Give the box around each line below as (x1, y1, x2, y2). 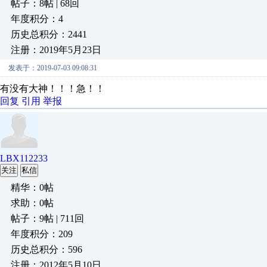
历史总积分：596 (11, 244, 82, 254)
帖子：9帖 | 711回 (11, 213, 84, 223)
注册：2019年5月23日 (11, 45, 101, 55)
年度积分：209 (11, 229, 73, 239)
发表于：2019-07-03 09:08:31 (8, 64, 97, 72)
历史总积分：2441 (11, 29, 87, 39)
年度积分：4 (11, 14, 63, 24)
